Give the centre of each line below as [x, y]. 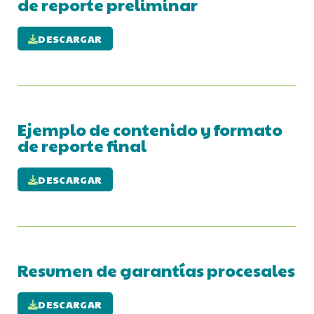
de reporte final [82, 146]
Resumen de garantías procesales [156, 271]
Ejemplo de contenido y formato [150, 130]
